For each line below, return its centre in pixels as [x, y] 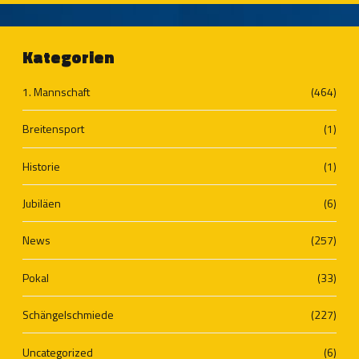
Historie [41, 166]
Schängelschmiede [68, 315]
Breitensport [53, 129]
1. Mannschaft [56, 91]
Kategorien [69, 56]
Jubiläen [42, 204]
